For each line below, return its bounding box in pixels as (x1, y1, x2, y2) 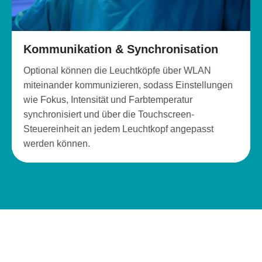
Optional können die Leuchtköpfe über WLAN (23, 65, 211, 76)
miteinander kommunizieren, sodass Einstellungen (23, 80, 233, 91)
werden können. (23, 139, 90, 149)
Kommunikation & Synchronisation (23, 43, 218, 56)
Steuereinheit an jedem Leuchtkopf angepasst (23, 124, 213, 135)
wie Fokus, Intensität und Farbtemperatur (23, 95, 192, 105)
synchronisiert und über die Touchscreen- (23, 109, 194, 120)
